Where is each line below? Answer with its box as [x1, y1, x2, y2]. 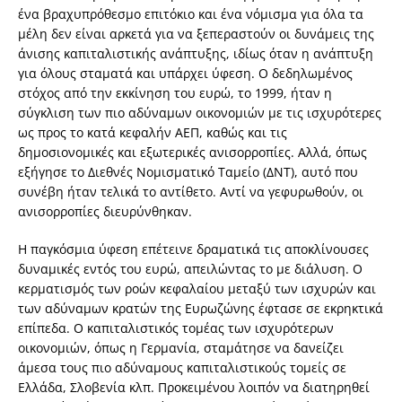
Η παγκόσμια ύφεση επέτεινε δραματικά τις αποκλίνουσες [18, 240, 369, 258]
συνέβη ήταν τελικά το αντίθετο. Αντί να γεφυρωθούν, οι [18, 183, 363, 201]
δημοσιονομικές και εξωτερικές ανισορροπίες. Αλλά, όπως [18, 144, 367, 162]
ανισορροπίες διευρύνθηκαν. [18, 203, 192, 221]
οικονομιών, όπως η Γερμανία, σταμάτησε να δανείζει [18, 339, 344, 357]
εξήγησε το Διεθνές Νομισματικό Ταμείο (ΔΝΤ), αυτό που [18, 163, 358, 181]
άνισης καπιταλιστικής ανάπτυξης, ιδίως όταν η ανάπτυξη [18, 45, 373, 63]
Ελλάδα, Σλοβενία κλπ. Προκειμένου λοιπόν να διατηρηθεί [18, 379, 370, 397]
